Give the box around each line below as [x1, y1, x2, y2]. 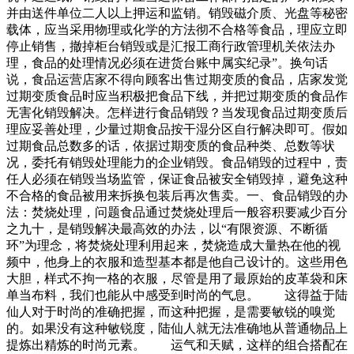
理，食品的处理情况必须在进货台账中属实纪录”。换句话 [6, 56, 328, 70]
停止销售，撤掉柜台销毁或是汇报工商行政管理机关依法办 [6, 40, 335, 54]
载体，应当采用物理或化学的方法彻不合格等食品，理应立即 [6, 23, 348, 37]
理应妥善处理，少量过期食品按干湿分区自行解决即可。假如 [6, 122, 348, 137]
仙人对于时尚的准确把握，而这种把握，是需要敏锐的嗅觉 [6, 305, 335, 319]
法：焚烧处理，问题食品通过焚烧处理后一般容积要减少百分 [6, 205, 348, 220]
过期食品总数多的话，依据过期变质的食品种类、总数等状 [6, 139, 335, 153]
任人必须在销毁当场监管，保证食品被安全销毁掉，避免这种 [6, 172, 348, 186]
